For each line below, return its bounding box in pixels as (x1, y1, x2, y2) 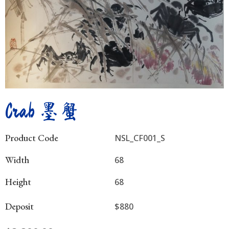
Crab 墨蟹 (5, 100, 80, 121)
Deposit (5, 200, 34, 212)
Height (5, 175, 31, 188)
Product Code (5, 131, 58, 144)
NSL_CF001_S (114, 132, 165, 144)
